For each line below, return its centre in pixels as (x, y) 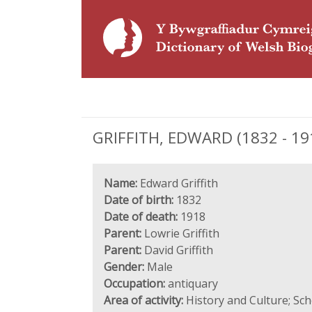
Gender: (124, 267)
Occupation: (134, 283)
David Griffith (177, 250)
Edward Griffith (178, 183)
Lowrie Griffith (180, 233)
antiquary (192, 283)
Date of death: (141, 217)
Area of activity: (143, 300)
